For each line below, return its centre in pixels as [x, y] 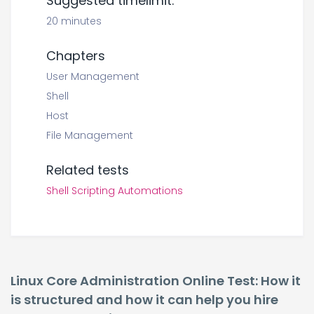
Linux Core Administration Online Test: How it [156, 281]
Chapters [76, 56]
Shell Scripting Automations [115, 191]
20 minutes [74, 21]
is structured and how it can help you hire [144, 300]
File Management [90, 135]
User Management [93, 76]
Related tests [88, 170]
